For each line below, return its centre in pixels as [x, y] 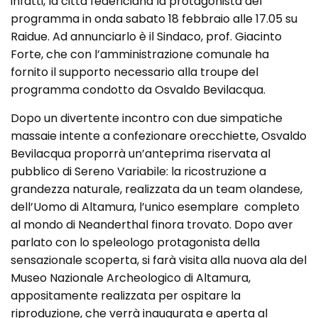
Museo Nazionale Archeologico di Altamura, [131, 278]
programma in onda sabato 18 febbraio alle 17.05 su [154, 18]
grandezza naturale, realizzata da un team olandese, [157, 189]
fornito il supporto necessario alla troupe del [135, 72]
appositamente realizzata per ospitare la [126, 295]
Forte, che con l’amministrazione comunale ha [140, 54]
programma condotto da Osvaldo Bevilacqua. [138, 89]
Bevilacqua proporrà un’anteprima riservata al [141, 153]
